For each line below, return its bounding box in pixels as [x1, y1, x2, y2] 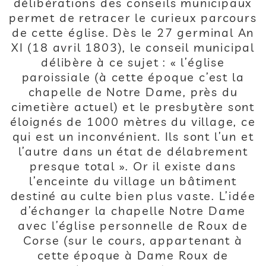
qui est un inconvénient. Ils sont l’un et [12, 129, 254, 144]
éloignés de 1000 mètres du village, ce [10, 114, 256, 129]
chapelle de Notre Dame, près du [28, 84, 238, 99]
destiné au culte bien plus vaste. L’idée [10, 188, 256, 203]
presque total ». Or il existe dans [30, 159, 236, 173]
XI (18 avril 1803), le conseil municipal [11, 40, 255, 55]
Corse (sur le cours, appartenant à [23, 233, 243, 248]
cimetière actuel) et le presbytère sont [11, 99, 255, 114]
